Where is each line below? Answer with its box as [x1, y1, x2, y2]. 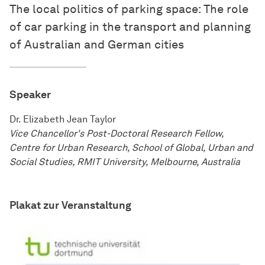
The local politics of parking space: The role [9, 2, 248, 17]
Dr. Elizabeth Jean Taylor [9, 114, 116, 125]
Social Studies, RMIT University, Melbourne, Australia [9, 156, 240, 168]
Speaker [9, 88, 51, 102]
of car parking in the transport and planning [9, 20, 251, 34]
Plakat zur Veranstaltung [9, 199, 131, 212]
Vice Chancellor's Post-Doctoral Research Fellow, [9, 128, 224, 140]
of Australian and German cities [9, 37, 184, 52]
